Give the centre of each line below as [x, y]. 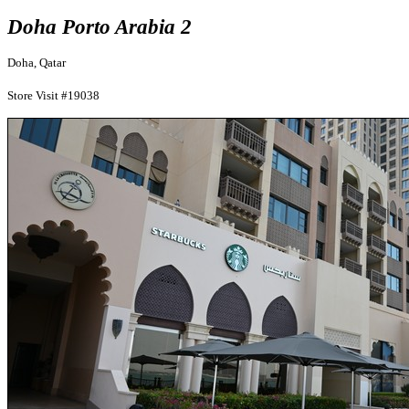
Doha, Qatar [37, 63]
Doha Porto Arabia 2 [100, 26]
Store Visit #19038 [53, 95]
